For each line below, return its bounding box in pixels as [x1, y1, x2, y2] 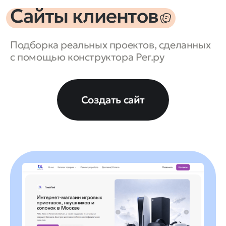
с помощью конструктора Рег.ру [10, 50, 164, 64]
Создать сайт [81, 93, 145, 106]
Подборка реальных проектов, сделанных [10, 38, 211, 51]
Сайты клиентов [10, 4, 159, 28]
